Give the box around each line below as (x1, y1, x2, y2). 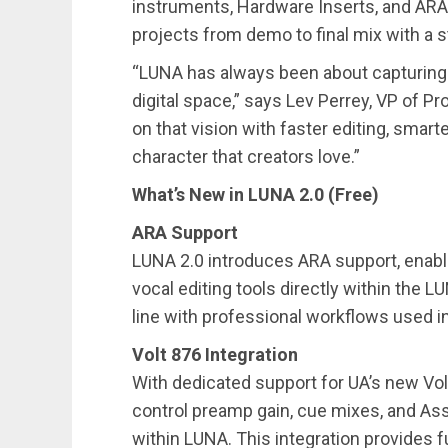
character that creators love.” (132, 146, 360, 168)
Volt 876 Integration (132, 344, 298, 366)
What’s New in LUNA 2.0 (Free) (132, 184, 379, 206)
